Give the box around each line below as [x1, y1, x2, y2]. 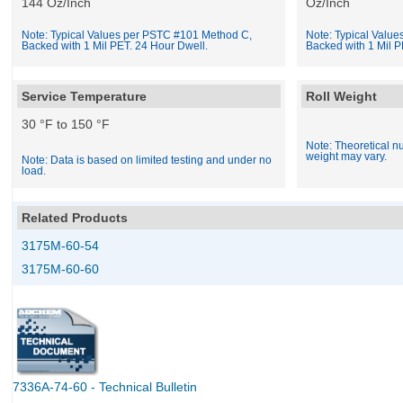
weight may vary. [306, 151, 388, 162]
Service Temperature [22, 89, 148, 103]
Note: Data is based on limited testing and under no [22, 155, 273, 166]
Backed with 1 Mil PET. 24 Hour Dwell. [22, 40, 209, 51]
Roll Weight [306, 89, 378, 103]
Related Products [22, 210, 129, 225]
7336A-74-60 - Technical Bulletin [13, 380, 198, 394]
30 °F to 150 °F [22, 117, 111, 131]
